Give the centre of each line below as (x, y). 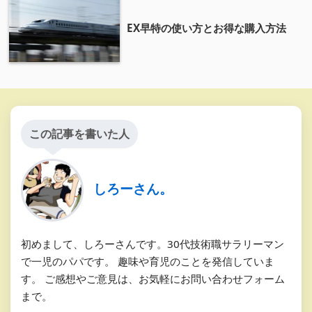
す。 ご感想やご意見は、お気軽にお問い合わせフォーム (153, 279)
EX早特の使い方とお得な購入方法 (206, 28)
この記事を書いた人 (79, 134)
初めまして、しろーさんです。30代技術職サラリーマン (153, 244)
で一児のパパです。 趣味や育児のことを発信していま (148, 262)
